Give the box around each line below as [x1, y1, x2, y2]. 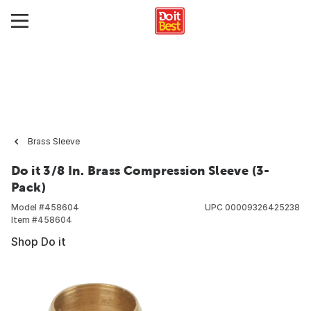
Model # [11, 202, 44, 212]
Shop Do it [11, 235, 66, 249]
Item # [11, 215, 37, 225]
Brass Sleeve [28, 136, 80, 146]
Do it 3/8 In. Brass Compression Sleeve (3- [11, 163, 270, 178]
